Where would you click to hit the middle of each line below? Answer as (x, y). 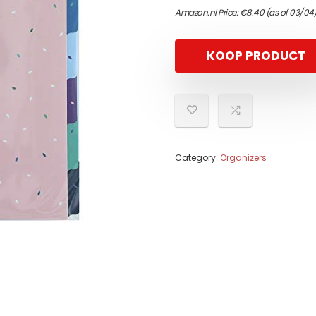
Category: (197, 158)
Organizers (243, 158)
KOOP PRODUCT (256, 56)
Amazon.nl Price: (207, 12)
